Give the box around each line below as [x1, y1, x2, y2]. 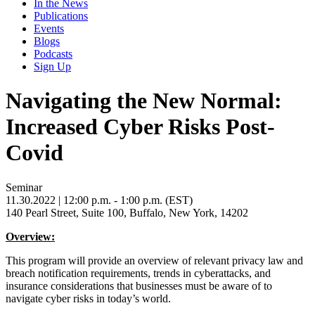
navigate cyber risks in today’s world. [6, 292, 171, 304]
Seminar [6, 181, 42, 193]
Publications [34, 10, 88, 22]
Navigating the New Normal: [6, 88, 282, 114]
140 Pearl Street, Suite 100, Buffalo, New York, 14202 [6, 206, 248, 219]
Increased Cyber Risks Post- [6, 114, 275, 140]
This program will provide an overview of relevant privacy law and [6, 254, 303, 266]
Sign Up [34, 60, 71, 72]
